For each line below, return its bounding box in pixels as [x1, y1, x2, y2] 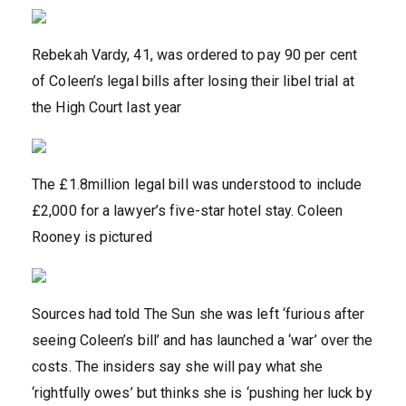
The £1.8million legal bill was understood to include [32, 176, 362, 194]
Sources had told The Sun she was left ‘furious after [32, 305, 365, 324]
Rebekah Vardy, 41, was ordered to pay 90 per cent [32, 46, 357, 64]
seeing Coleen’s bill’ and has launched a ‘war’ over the [32, 332, 373, 350]
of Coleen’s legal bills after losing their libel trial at [32, 72, 354, 91]
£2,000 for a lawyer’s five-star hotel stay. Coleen [32, 202, 343, 220]
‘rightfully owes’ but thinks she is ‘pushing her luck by [32, 384, 372, 402]
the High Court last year [32, 99, 182, 117]
